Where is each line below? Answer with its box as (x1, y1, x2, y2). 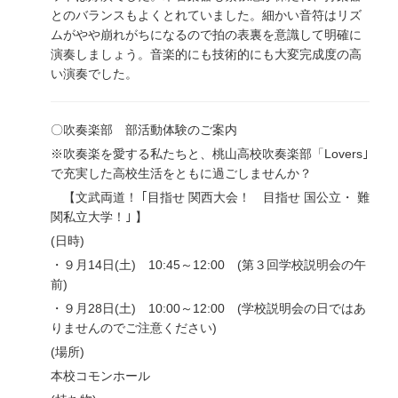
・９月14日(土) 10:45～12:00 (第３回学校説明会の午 (51, 258, 366, 273)
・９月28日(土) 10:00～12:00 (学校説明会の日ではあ (51, 301, 366, 316)
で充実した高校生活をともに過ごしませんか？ (51, 166, 312, 181)
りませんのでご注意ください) (51, 321, 217, 336)
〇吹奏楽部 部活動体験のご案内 (51, 123, 237, 138)
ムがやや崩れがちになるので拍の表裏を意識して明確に (51, 28, 362, 43)
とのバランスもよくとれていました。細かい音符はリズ (51, 8, 362, 23)
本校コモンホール (51, 369, 150, 384)
